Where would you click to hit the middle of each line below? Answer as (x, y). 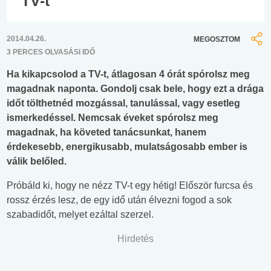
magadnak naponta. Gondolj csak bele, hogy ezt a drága (135, 89)
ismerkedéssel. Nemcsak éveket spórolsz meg (113, 118)
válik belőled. (37, 162)
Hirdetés (135, 239)
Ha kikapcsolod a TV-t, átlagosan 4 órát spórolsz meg (128, 74)
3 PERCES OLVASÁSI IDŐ (51, 52)
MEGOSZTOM (217, 39)
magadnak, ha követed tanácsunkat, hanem (106, 132)
